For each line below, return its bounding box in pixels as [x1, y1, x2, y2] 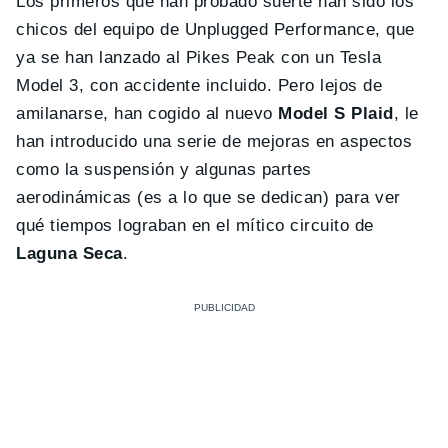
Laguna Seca [16, 243, 123, 263]
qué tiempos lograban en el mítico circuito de [16, 215, 374, 235]
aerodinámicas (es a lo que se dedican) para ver [16, 187, 401, 207]
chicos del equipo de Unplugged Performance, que [16, 19, 415, 39]
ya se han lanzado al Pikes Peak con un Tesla [16, 47, 382, 67]
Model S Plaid [278, 103, 394, 123]
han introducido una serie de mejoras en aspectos [16, 131, 413, 151]
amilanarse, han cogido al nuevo [16, 103, 279, 123]
